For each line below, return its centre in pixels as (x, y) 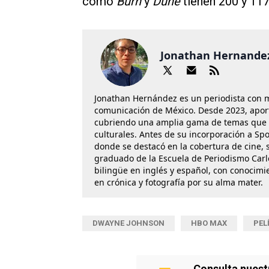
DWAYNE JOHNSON (128, 223)
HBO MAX (209, 223)
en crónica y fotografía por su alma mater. (179, 182)
